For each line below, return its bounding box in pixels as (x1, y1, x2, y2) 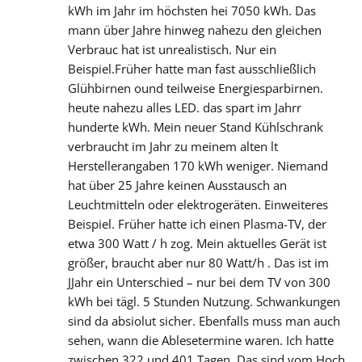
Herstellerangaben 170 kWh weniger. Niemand (68, 158, 328, 175)
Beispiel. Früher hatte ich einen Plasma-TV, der (68, 216, 326, 233)
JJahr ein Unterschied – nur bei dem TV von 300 (68, 274, 330, 291)
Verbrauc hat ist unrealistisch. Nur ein (68, 41, 276, 58)
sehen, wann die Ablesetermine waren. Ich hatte (68, 332, 334, 349)
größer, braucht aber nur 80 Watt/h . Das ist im (68, 255, 329, 271)
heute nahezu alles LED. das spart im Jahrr (68, 99, 301, 116)
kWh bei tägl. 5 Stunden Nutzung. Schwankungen (68, 293, 340, 310)
